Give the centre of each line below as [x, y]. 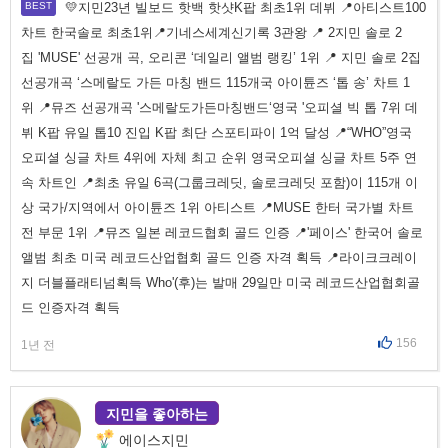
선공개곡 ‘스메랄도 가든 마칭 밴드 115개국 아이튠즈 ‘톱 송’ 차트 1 [215, 82]
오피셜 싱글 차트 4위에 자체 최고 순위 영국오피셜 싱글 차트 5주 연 [219, 157]
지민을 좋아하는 [157, 414]
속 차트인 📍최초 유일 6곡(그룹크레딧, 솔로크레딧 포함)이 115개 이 [219, 182]
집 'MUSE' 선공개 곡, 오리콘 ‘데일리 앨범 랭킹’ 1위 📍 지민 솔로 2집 [221, 57]
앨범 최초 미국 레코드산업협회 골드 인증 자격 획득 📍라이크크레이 [219, 257]
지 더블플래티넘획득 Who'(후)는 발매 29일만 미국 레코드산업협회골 [220, 282]
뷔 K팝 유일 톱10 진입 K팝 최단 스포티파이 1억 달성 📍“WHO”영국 [216, 132]
